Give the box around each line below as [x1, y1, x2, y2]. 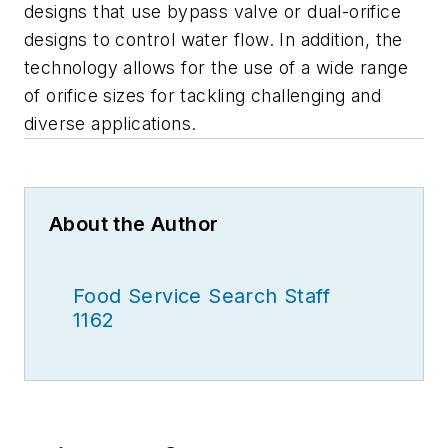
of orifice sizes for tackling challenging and [24, 84, 381, 106]
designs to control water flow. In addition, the [24, 28, 403, 50]
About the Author [49, 211, 219, 236]
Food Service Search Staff [73, 283, 330, 308]
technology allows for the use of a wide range [24, 56, 408, 78]
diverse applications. [24, 112, 197, 134]
